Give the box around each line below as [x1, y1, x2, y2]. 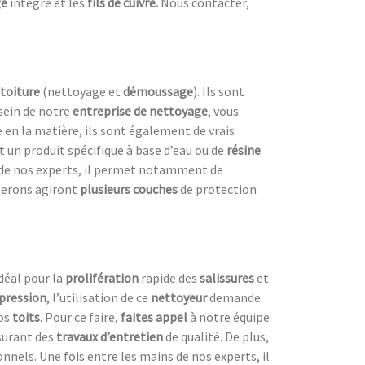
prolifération [65, 269, 139, 286]
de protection [178, 180, 257, 197]
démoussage [123, 82, 193, 99]
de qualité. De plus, [163, 328, 269, 345]
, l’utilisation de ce [46, 288, 151, 306]
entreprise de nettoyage [73, 102, 208, 119]
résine [226, 141, 261, 158]
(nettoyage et [40, 82, 123, 99]
